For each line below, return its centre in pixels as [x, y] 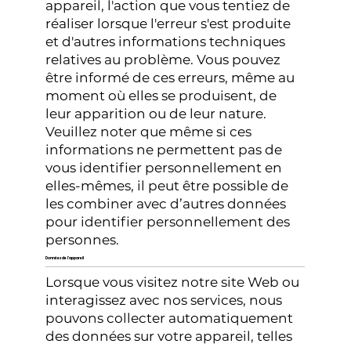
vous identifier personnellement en [164, 168]
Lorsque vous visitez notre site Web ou [173, 282]
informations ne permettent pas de [164, 150]
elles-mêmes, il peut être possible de [167, 186]
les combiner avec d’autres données [166, 204]
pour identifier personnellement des [168, 222]
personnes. [83, 240]
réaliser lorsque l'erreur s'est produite [168, 24]
